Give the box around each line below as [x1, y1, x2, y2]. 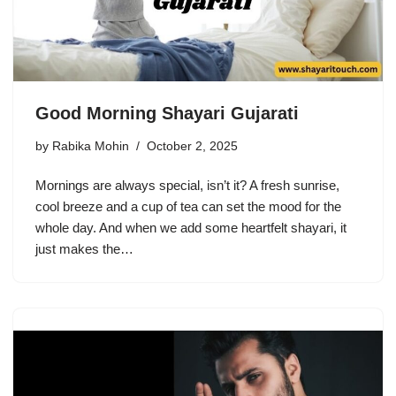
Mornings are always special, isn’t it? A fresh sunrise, [35, 177, 339, 193]
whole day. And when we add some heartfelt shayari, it [35, 219, 346, 235]
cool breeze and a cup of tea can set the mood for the [35, 198, 341, 214]
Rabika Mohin [52, 139, 129, 153]
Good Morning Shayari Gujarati [35, 103, 299, 123]
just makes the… [35, 240, 137, 256]
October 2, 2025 [147, 139, 238, 153]
